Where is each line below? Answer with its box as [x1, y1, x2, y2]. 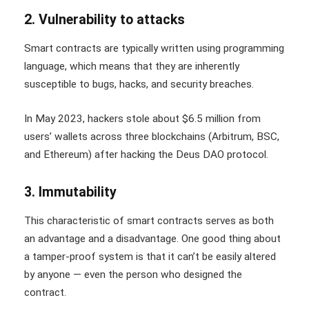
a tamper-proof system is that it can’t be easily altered [24, 250, 276, 263]
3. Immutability [24, 183, 117, 200]
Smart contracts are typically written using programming [24, 42, 284, 55]
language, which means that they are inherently [24, 60, 239, 73]
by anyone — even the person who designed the [24, 268, 242, 281]
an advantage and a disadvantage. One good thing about [24, 232, 281, 246]
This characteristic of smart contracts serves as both [24, 215, 274, 228]
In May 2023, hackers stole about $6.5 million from [24, 112, 261, 125]
